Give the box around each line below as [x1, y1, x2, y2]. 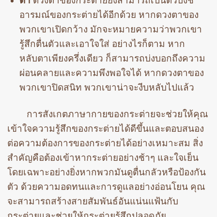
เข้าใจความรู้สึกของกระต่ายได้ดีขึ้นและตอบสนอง [7, 123, 204, 134]
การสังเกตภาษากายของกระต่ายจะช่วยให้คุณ [27, 108, 208, 119]
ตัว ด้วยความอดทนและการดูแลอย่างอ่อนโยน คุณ [7, 181, 205, 192]
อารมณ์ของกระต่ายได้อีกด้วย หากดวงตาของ [19, 10, 199, 20]
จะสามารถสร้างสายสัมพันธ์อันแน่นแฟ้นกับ [7, 196, 178, 206]
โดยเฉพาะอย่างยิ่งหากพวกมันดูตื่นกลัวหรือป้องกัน [7, 167, 206, 177]
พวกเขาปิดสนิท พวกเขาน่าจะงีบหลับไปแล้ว [19, 82, 194, 93]
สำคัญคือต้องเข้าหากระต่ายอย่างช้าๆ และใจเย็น [7, 152, 199, 163]
